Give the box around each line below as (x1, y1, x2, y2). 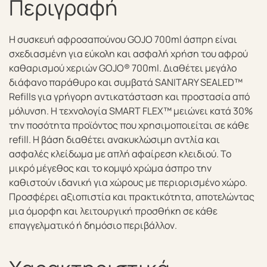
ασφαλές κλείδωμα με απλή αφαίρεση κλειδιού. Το (9, 147, 231, 160)
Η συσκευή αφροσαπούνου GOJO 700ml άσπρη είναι (9, 33, 237, 46)
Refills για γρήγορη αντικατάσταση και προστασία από (9, 90, 250, 103)
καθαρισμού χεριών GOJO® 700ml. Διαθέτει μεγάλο (9, 61, 237, 74)
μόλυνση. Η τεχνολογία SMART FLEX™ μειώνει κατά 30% (9, 104, 253, 117)
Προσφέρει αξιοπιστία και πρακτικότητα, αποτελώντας (9, 190, 254, 203)
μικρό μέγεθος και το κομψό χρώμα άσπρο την (9, 162, 212, 175)
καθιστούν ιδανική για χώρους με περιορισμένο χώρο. (9, 176, 247, 189)
